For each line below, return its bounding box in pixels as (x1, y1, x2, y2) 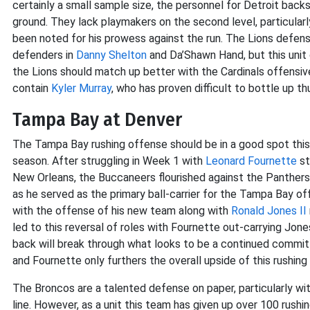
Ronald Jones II (231, 204, 307, 217)
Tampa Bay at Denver (12, 108, 182, 131)
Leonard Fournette (206, 154, 297, 167)
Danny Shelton (76, 48, 147, 62)
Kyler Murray (51, 82, 111, 95)
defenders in (12, 48, 76, 62)
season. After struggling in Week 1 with (12, 154, 206, 167)
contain (12, 82, 51, 95)
